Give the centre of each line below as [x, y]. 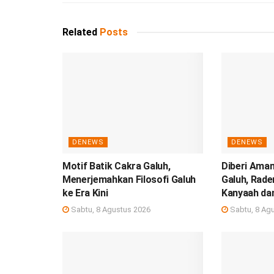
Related [80, 32]
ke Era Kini [85, 193]
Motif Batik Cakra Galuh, [117, 166]
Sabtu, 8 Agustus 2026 [110, 209]
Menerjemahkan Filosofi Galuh [129, 179]
